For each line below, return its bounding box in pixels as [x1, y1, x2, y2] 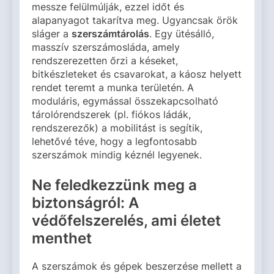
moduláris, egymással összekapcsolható [32, 95, 218, 108]
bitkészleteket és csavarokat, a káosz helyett [32, 68, 242, 81]
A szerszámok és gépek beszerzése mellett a [32, 260, 242, 273]
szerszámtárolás [72, 28, 149, 40]
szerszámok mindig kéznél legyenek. [32, 149, 202, 161]
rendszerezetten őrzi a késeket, [32, 54, 178, 67]
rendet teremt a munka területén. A [32, 81, 194, 94]
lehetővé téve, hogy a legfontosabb [32, 135, 197, 148]
